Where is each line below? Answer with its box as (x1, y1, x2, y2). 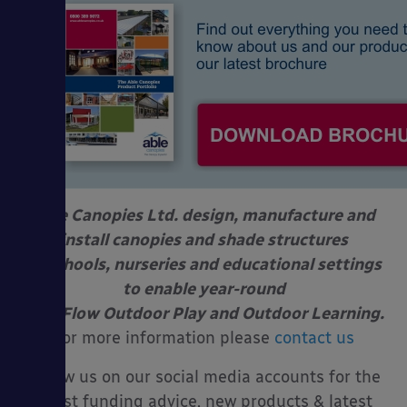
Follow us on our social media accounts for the (26, 367, 381, 388)
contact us (274, 328, 354, 349)
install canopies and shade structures (59, 230, 348, 251)
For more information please (53, 328, 274, 349)
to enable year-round (122, 279, 285, 300)
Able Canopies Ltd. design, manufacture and (32, 205, 375, 226)
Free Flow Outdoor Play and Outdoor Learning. (23, 303, 384, 324)
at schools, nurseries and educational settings (25, 254, 382, 275)
